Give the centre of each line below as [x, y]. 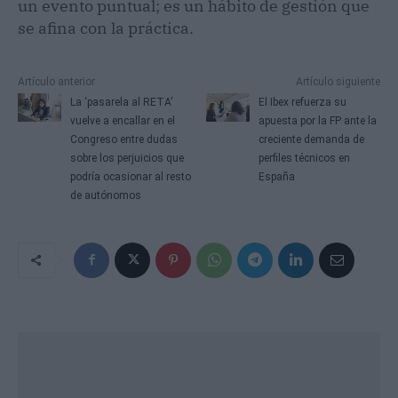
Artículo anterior [56, 81]
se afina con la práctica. [106, 28]
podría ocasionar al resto [130, 176]
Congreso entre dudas [123, 139]
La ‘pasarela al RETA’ [121, 102]
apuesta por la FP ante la [318, 120]
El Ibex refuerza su [303, 102]
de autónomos [105, 195]
